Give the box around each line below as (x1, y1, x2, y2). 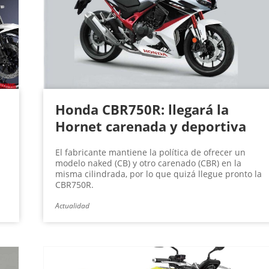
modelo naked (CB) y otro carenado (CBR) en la (55, 157, 241, 169)
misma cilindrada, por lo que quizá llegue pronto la (55, 168, 262, 180)
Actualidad (55, 201, 89, 211)
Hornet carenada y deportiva (55, 117, 246, 136)
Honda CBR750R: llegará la (55, 100, 229, 119)
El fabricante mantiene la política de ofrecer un (55, 147, 246, 159)
